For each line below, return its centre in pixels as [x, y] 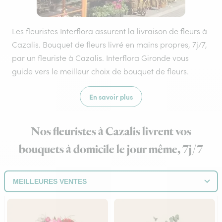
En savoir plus [111, 97]
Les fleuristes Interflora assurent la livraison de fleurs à [110, 31]
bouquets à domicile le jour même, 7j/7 [111, 150]
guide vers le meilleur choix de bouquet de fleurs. [100, 71]
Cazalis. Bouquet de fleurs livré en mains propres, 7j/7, [110, 45]
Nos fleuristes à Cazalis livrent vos [111, 132]
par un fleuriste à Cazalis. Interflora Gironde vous [100, 58]
